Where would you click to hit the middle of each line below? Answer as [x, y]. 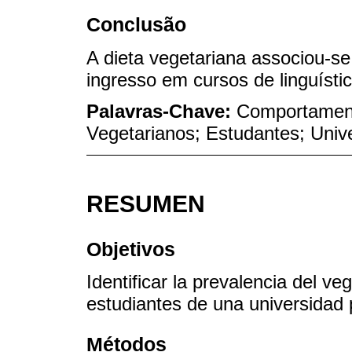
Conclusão [136, 25]
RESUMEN [146, 204]
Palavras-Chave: [161, 112]
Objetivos [131, 249]
